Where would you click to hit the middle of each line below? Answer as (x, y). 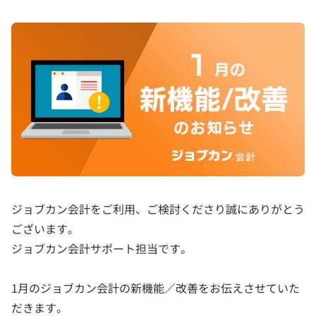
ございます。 (45, 228)
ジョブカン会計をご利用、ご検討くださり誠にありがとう (158, 208)
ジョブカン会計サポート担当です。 (102, 248)
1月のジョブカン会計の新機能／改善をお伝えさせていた (156, 287)
